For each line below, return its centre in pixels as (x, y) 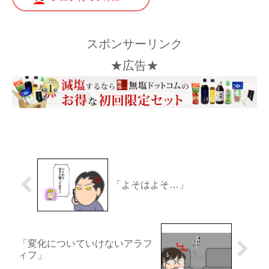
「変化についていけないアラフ (85, 244)
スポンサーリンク (134, 44)
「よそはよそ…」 (150, 185)
